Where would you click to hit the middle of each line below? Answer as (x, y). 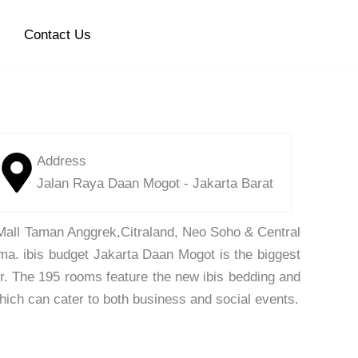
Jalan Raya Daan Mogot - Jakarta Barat (155, 184)
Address (61, 161)
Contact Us (57, 35)
